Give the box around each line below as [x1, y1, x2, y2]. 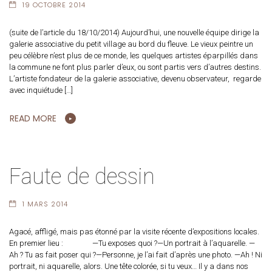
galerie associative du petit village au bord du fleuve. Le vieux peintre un [9, 39, 253, 49]
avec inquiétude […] [9, 85, 73, 95]
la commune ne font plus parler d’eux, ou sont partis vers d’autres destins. [9, 62, 261, 72]
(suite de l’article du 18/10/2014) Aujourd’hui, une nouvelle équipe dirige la [9, 27, 259, 37]
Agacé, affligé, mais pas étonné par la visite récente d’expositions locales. [9, 227, 259, 237]
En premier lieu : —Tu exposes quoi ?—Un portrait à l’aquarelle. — [9, 239, 255, 248]
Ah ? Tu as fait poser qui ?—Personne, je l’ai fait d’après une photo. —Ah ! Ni [9, 250, 262, 260]
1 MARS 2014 [22, 199, 68, 209]
